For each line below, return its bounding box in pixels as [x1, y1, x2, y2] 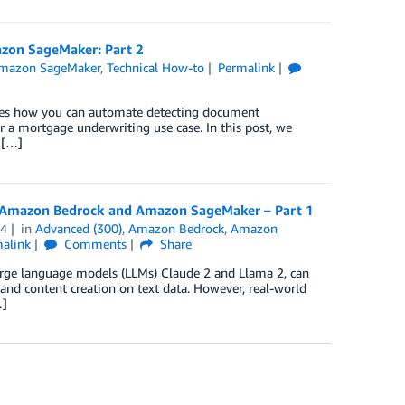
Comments [61, 235, 127, 251]
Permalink [217, 60, 275, 76]
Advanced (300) [35, 220, 123, 236]
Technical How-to [107, 60, 205, 76]
